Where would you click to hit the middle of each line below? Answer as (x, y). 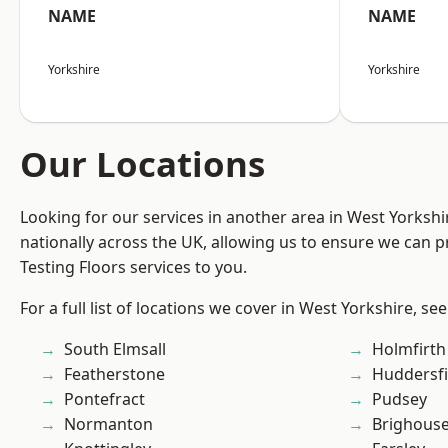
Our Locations (142, 164)
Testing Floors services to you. (133, 267)
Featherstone (114, 374)
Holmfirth (409, 349)
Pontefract (104, 399)
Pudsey (399, 399)
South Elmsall (115, 349)
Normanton (108, 424)
